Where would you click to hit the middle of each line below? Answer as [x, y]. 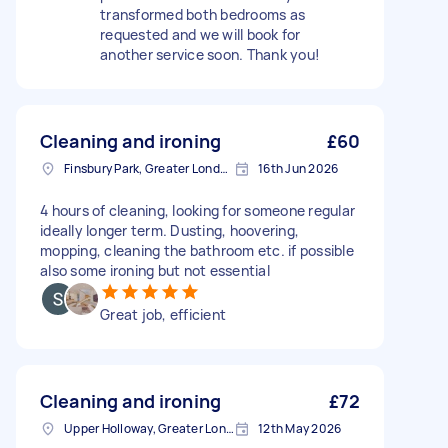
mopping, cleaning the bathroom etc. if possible [197, 250]
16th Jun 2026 [298, 168]
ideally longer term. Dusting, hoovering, [169, 230]
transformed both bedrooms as [202, 14]
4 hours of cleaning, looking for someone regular [197, 210]
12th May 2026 [300, 428]
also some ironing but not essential [155, 270]
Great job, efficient [163, 314]
